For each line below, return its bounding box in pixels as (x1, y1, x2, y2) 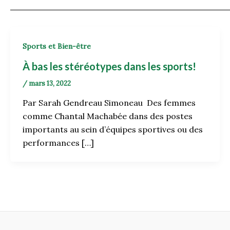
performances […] (23, 138, 94, 148)
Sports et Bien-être (23, 42, 91, 51)
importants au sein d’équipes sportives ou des (23, 124, 203, 135)
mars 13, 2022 (29, 79, 71, 88)
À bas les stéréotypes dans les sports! (23, 60, 198, 72)
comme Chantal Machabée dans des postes (23, 111, 193, 122)
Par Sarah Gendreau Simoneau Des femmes (23, 98, 196, 108)
